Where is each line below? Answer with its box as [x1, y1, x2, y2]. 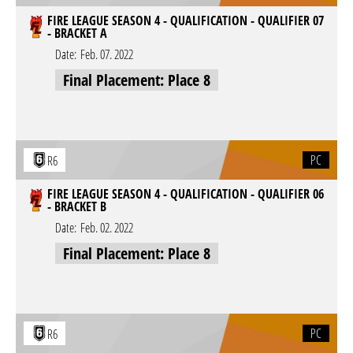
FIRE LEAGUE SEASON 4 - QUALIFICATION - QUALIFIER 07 [47, 12, 324, 29]
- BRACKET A [47, 24, 107, 42]
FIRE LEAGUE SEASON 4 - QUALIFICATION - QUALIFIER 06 [47, 185, 324, 203]
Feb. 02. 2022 [80, 219, 133, 236]
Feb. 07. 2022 [80, 46, 133, 63]
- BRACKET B [47, 198, 106, 215]
